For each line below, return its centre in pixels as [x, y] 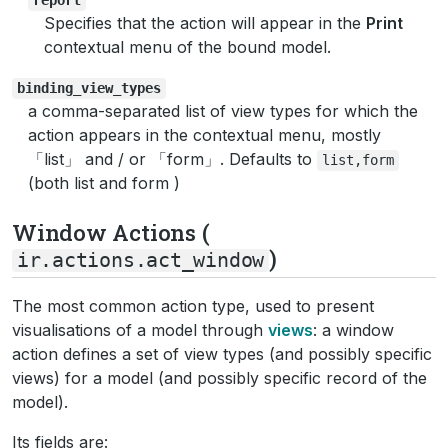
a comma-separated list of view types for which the [223, 110]
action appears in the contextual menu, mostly [204, 134]
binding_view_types [88, 87]
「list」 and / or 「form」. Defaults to [172, 158]
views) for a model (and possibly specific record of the [219, 377]
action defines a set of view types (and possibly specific [222, 353]
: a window [353, 329]
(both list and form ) [104, 182]
